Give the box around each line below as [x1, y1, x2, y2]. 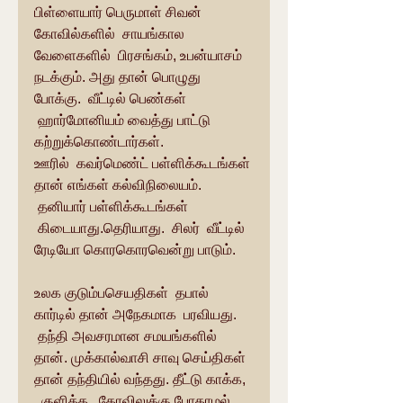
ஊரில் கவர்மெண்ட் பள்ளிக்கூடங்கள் [34, 156, 254, 171]
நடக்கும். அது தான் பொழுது [34, 69, 204, 85]
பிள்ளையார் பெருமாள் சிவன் [34, 4, 205, 20]
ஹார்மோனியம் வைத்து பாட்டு [34, 112, 214, 128]
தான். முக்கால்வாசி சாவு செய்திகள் [34, 350, 249, 365]
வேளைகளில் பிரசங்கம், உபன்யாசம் [34, 48, 246, 63]
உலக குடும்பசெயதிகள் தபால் [34, 285, 212, 300]
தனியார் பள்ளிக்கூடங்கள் [34, 199, 192, 214]
